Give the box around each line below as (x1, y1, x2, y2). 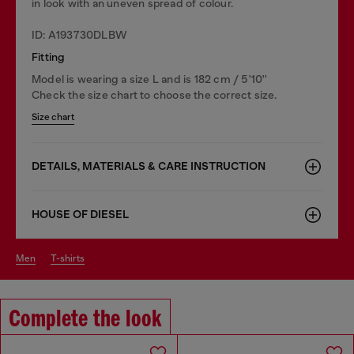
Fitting (32, 50, 66, 63)
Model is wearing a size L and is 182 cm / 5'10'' (32, 72, 268, 85)
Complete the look (9, 307, 162, 333)
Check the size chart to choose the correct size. (32, 88, 277, 101)
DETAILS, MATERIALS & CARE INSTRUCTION (32, 159, 265, 173)
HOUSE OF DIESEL (32, 207, 129, 221)
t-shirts (56, 252, 85, 264)
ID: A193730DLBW (32, 28, 127, 41)
